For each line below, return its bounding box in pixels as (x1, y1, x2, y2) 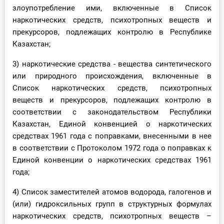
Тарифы (26, 49, 54, 58)
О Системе (26, 3, 64, 12)
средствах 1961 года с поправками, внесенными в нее (12, 131, 211, 141)
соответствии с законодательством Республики (12, 107, 211, 117)
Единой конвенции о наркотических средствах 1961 (12, 155, 211, 165)
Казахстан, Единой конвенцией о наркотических (12, 119, 211, 129)
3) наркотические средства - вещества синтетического (12, 59, 211, 69)
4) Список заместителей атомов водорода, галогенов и (12, 187, 211, 197)
